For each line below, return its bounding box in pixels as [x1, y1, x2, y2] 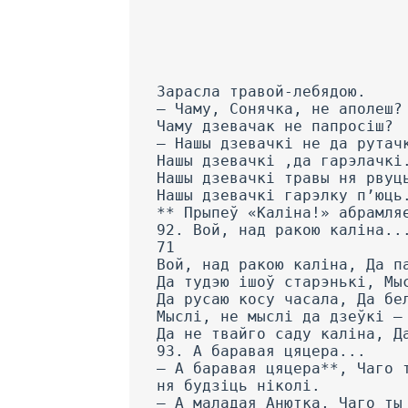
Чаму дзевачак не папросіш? [157, 117, 393, 136]
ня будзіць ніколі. [157, 377, 321, 395]
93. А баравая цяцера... [157, 342, 366, 361]
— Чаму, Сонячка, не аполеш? [157, 100, 403, 118]
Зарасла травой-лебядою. [157, 83, 366, 101]
